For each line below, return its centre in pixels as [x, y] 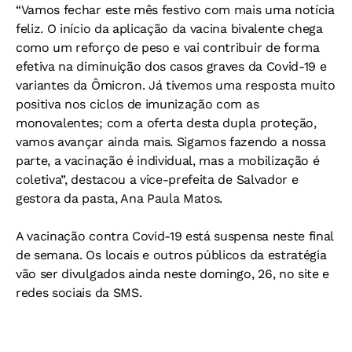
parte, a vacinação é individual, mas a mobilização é [168, 161]
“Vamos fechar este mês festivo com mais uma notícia [175, 10]
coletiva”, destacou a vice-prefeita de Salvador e [157, 180]
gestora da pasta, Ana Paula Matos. [119, 199]
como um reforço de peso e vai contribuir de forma [168, 48]
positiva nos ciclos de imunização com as [137, 104]
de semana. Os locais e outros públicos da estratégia [171, 255]
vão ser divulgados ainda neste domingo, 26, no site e [173, 274]
